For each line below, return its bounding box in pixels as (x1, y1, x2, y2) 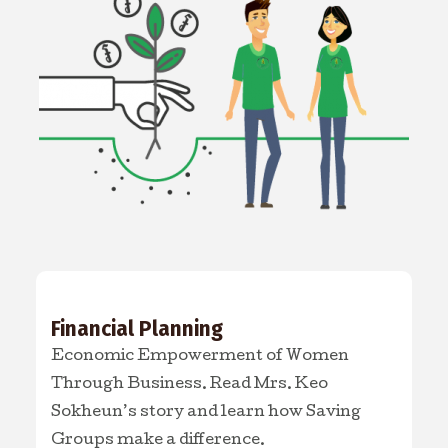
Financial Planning (50, 315, 223, 342)
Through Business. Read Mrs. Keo (50, 376, 328, 393)
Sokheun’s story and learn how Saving (50, 404, 361, 421)
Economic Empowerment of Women (50, 348, 349, 365)
